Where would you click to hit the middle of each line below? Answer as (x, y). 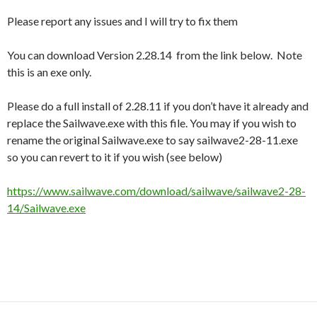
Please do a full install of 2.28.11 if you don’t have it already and (158, 106)
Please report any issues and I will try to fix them (122, 21)
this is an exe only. (49, 72)
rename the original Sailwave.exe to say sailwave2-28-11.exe (152, 140)
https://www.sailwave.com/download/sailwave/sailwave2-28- (156, 191)
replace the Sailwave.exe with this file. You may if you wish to (152, 123)
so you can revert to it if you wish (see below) (115, 157)
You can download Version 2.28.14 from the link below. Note (155, 55)
